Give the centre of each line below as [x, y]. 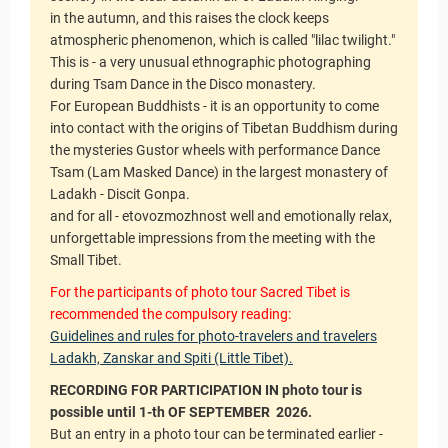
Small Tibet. [86, 260]
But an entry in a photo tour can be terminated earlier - [216, 434]
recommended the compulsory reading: [170, 314]
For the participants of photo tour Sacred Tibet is [200, 292]
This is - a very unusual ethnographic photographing [210, 62]
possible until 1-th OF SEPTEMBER [160, 412]
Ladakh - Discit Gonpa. [120, 194]
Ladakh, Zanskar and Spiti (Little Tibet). [171, 358]
